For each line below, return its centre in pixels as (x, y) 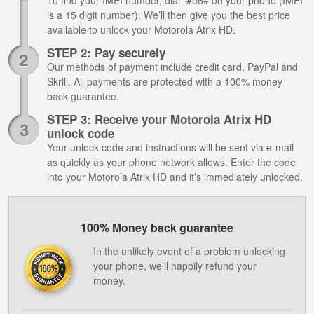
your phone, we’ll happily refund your (175, 266)
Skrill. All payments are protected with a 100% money (165, 81)
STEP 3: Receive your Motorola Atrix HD (159, 119)
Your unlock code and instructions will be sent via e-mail (170, 147)
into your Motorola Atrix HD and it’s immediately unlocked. (175, 177)
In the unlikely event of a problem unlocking (189, 251)
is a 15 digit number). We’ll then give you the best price (169, 15)
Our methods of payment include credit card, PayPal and (172, 67)
